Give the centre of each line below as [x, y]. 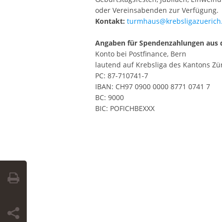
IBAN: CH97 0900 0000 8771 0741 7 [153, 87]
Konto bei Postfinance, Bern [141, 54]
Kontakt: [111, 21]
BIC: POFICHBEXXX [125, 109]
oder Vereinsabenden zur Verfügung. [157, 10]
